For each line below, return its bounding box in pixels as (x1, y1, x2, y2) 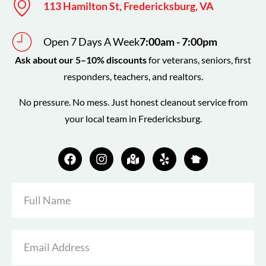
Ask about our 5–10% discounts (15, 54, 147, 66)
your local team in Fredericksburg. (64, 112, 202, 124)
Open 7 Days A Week (43, 35, 140, 49)
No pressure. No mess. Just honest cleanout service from (18, 96, 248, 107)
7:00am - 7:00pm (139, 35, 217, 49)
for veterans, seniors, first (147, 54, 251, 66)
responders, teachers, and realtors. (63, 71, 203, 83)
